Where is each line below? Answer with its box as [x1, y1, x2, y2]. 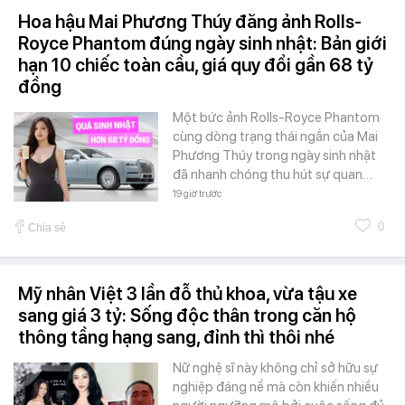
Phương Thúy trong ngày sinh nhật [173, 146, 376, 164]
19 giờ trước [173, 187, 221, 200]
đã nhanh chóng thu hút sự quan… [173, 165, 372, 183]
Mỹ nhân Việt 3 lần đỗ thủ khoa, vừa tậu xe [18, 282, 357, 305]
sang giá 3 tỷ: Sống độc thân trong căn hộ [18, 304, 356, 326]
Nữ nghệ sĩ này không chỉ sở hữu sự [173, 359, 378, 376]
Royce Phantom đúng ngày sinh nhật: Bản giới [18, 32, 387, 54]
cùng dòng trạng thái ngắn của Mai [173, 127, 378, 145]
